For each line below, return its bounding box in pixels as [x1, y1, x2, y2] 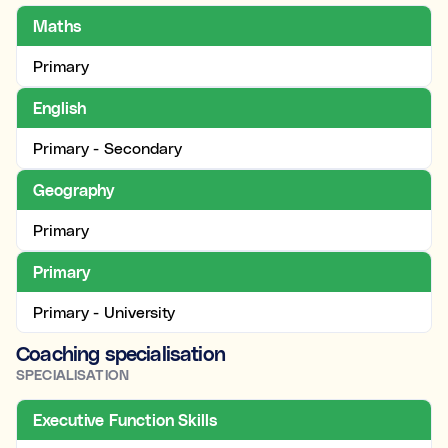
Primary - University [33, 302, 176, 322]
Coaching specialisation [16, 341, 225, 366]
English [33, 98, 86, 118]
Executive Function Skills [33, 410, 217, 430]
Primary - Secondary [33, 138, 182, 158]
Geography [33, 180, 115, 200]
